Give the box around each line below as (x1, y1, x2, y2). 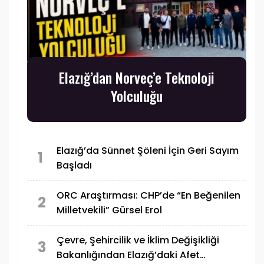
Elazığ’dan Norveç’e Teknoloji (59, 66, 214, 88)
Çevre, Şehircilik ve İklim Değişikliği (57, 233, 219, 247)
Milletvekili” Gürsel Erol (57, 203, 162, 217)
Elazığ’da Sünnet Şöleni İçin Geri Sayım (57, 144, 239, 158)
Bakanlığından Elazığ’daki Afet (57, 248, 200, 262)
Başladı (57, 159, 92, 173)
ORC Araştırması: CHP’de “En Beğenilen (57, 189, 240, 203)
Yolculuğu (111, 84, 163, 106)
